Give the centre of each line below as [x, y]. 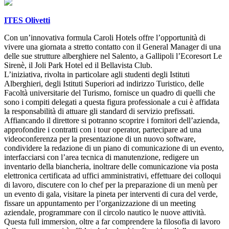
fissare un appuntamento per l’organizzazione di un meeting [100, 203]
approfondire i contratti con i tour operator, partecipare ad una [103, 129]
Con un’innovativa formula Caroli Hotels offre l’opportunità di [105, 37]
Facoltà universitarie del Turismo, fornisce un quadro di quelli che [110, 93]
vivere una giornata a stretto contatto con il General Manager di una [112, 47]
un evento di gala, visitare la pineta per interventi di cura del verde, [111, 194]
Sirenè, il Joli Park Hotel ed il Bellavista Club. [78, 65]
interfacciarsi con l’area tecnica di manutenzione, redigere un [101, 157]
